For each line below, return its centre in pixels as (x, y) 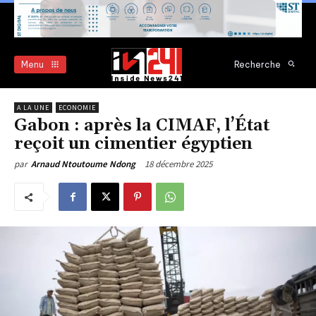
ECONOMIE (77, 108)
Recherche (257, 64)
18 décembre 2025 (178, 164)
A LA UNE (33, 108)
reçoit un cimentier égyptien (133, 144)
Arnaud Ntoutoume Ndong (83, 164)
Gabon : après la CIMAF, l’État (142, 126)
